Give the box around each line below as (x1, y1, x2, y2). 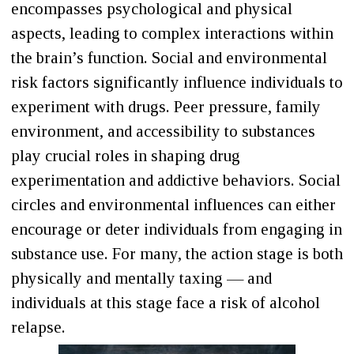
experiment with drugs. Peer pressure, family (11, 97, 321, 117)
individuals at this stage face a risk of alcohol (11, 293, 320, 313)
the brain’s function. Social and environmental (11, 48, 327, 68)
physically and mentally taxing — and (11, 269, 272, 288)
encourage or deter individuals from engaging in (11, 220, 342, 239)
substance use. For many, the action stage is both (11, 244, 343, 264)
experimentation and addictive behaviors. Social (11, 171, 341, 190)
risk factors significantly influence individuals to (11, 73, 343, 92)
